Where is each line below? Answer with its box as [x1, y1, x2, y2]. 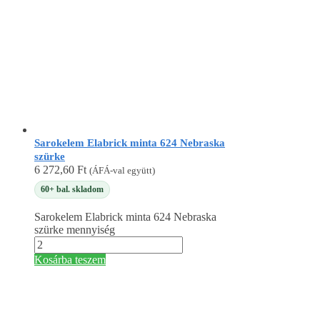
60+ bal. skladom [41, 184, 104, 194]
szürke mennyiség [34, 224, 115, 236]
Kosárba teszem [34, 254, 106, 266]
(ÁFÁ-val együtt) [89, 165, 155, 176]
